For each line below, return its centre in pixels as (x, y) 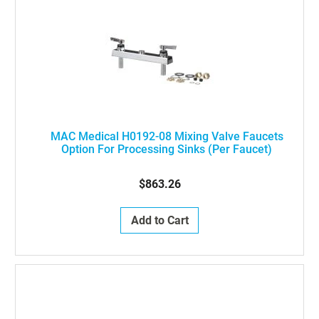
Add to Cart (159, 220)
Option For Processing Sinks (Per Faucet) (167, 149)
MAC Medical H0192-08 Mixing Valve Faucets (167, 136)
